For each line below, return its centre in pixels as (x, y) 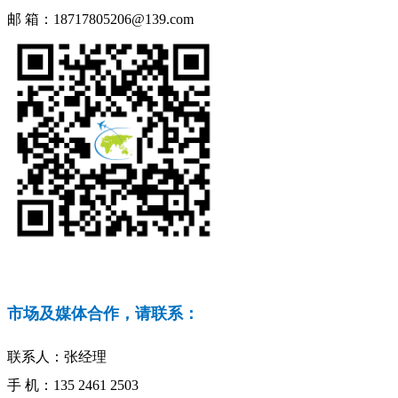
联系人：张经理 (57, 356)
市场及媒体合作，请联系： (103, 313)
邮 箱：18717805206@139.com (100, 19)
